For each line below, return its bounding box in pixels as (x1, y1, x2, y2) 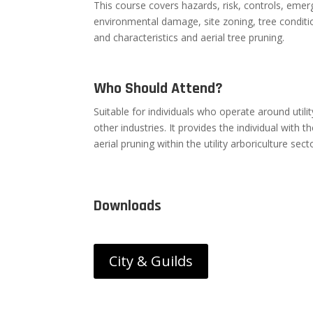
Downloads (94, 196, 162, 216)
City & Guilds (109, 252, 194, 271)
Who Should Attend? (94, 79, 224, 99)
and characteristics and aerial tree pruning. (94, 31, 285, 45)
